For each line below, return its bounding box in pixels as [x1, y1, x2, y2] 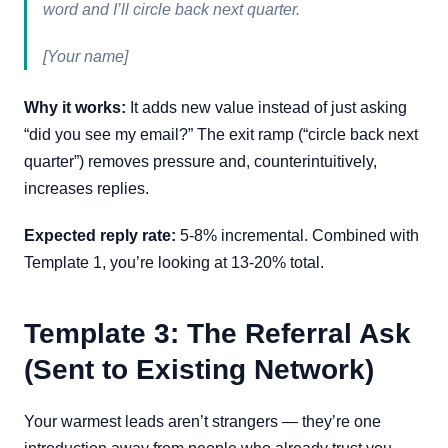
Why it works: [24, 99, 126, 116]
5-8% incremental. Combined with [176, 227, 419, 244]
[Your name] [43, 48, 128, 65]
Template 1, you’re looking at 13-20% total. [24, 254, 324, 271]
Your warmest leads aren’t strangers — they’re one [24, 413, 381, 430]
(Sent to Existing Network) [24, 354, 374, 385]
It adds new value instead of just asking [126, 99, 407, 116]
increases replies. [24, 180, 149, 197]
